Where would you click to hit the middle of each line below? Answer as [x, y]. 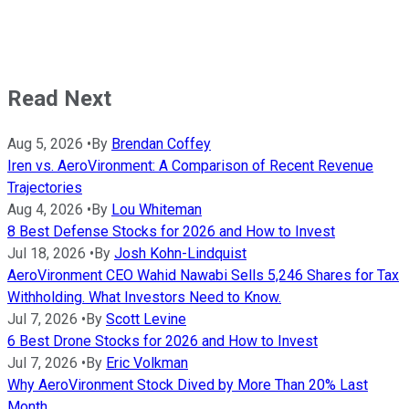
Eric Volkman [147, 362]
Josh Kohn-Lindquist [180, 253]
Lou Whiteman [157, 209]
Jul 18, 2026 [47, 253]
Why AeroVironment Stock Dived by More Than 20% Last [188, 384]
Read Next [59, 98]
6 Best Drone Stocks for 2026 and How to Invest [163, 341]
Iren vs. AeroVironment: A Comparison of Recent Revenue [190, 165]
